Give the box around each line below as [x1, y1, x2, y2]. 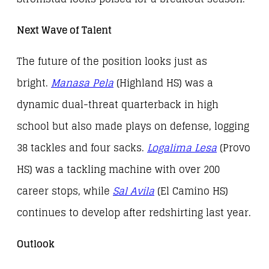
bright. [17, 74, 51, 92]
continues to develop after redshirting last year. [17, 204, 251, 222]
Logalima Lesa [147, 139, 217, 157]
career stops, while [17, 183, 113, 201]
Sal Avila [113, 183, 154, 201]
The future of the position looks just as [17, 53, 207, 71]
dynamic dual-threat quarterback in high [17, 96, 219, 114]
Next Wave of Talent [17, 21, 112, 39]
